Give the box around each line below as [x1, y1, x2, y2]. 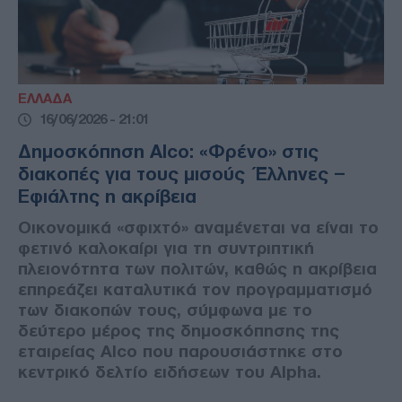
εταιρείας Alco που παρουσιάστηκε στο [18, 342, 343, 362]
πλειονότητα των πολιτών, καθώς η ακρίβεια [18, 259, 377, 279]
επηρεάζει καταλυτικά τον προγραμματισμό [18, 280, 372, 300]
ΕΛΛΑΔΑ [18, 92, 72, 107]
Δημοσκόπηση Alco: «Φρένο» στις [18, 142, 319, 162]
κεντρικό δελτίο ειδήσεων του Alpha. [18, 363, 321, 382]
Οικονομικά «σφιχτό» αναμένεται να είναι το [18, 218, 379, 238]
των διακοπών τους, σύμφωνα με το [18, 301, 312, 320]
